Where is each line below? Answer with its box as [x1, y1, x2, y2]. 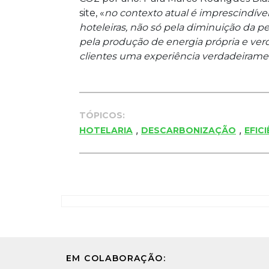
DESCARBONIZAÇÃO [141, 124, 236, 136]
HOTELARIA [79, 124, 133, 136]
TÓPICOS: [79, 109, 125, 121]
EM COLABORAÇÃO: [66, 253, 166, 264]
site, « [79, 7, 104, 19]
